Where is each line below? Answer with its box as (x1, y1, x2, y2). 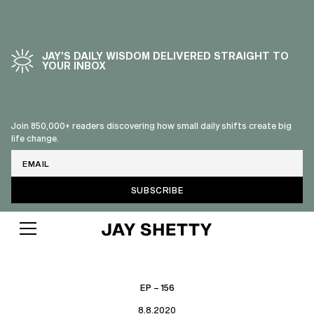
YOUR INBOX (42, 60, 106, 71)
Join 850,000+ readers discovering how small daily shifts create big (11, 121, 292, 130)
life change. (11, 133, 59, 143)
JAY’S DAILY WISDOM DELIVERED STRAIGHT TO (42, 50, 289, 62)
